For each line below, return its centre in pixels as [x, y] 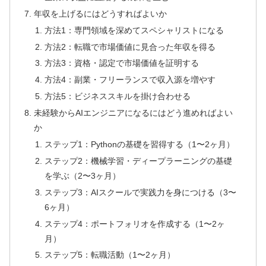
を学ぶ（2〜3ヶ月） [82, 175]
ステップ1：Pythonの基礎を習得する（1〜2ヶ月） [139, 144]
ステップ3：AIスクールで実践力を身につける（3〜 [140, 192]
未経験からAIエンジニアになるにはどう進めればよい [134, 113]
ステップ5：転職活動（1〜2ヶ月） [110, 255]
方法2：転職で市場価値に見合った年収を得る [130, 47]
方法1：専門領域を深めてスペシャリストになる [134, 30]
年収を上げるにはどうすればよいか [101, 13]
